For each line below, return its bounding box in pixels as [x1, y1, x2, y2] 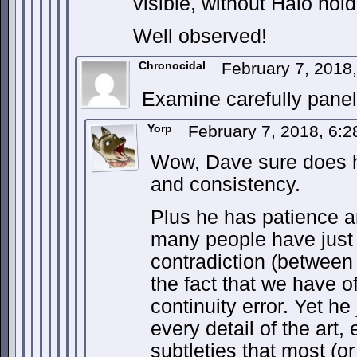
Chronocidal [139, 59, 206, 72]
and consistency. [151, 174, 300, 195]
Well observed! [133, 25, 267, 47]
